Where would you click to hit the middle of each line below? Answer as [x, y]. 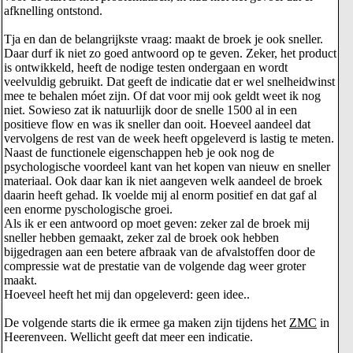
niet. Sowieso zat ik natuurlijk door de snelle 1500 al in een [150, 110]
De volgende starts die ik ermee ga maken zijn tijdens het [147, 323]
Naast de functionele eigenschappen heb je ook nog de [139, 152]
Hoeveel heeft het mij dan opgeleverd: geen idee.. [127, 294]
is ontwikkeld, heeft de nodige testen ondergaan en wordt [146, 67]
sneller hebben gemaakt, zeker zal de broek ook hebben [141, 238]
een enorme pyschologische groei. [88, 209]
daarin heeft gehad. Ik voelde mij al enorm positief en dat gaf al [160, 195]
